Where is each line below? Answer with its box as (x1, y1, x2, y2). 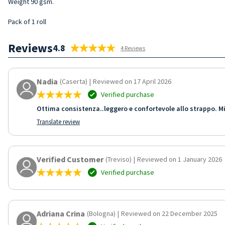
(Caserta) (60, 76, 87, 86)
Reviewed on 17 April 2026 (93, 76, 171, 86)
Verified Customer (37, 154, 103, 164)
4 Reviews (121, 44, 145, 52)
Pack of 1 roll (8, 17, 46, 26)
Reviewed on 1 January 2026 (137, 154, 222, 164)
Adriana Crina (37, 208, 85, 218)
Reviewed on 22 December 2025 (121, 208, 217, 218)
